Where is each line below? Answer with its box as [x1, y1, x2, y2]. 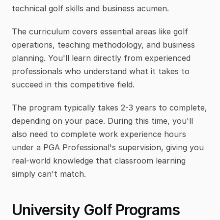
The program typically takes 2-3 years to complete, [12, 103, 207, 113]
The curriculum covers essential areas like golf [12, 27, 188, 37]
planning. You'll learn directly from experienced [12, 53, 191, 63]
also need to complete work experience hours [12, 129, 186, 139]
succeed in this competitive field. [12, 80, 135, 90]
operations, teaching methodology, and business [12, 40, 195, 50]
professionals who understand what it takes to [12, 66, 190, 77]
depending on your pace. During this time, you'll [12, 116, 193, 126]
